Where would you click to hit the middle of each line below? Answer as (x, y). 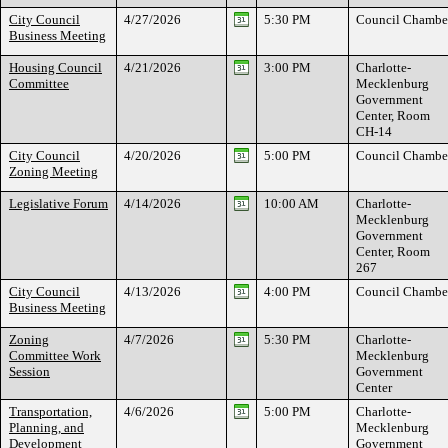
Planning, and (46, 427)
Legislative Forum (58, 203)
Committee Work (55, 355)
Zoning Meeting (53, 171)
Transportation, (50, 411)
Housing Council (55, 67)
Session (29, 371)
